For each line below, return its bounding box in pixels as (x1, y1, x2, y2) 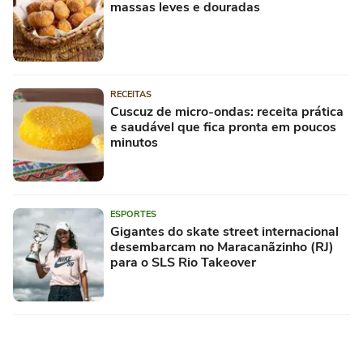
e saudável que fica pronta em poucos (110, 117, 336, 136)
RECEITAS (110, 88, 152, 100)
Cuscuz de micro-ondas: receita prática (110, 102, 344, 121)
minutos (110, 133, 158, 152)
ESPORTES (110, 207, 156, 220)
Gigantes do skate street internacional (110, 222, 339, 241)
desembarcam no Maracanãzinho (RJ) (110, 237, 334, 256)
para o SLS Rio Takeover (110, 253, 256, 271)
